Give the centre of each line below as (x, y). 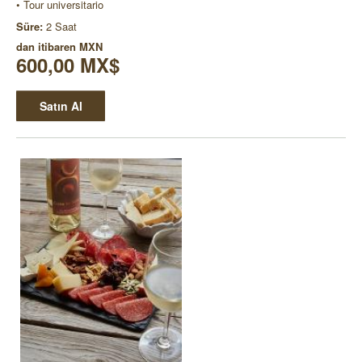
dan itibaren (48, 46)
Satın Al (61, 105)
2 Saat (61, 26)
